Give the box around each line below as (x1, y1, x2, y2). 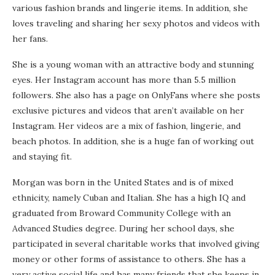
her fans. (12, 33, 48, 45)
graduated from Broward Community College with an (12, 207, 231, 219)
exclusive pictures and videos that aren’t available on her (12, 105, 244, 117)
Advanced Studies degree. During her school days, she (12, 223, 234, 234)
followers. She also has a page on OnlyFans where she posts (12, 90, 260, 101)
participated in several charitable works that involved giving (12, 238, 260, 250)
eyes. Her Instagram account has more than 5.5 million (12, 74, 236, 86)
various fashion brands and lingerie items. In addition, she (12, 2, 248, 14)
